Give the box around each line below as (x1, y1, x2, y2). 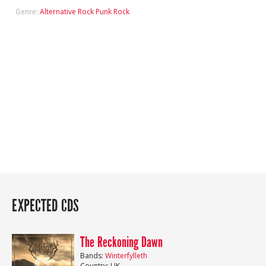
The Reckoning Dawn (80, 234, 163, 251)
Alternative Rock (39, 6, 94, 17)
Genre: (15, 6, 40, 17)
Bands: (80, 251, 105, 261)
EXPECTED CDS (12, 197, 79, 216)
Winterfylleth (105, 251, 147, 261)
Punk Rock (95, 6, 129, 17)
